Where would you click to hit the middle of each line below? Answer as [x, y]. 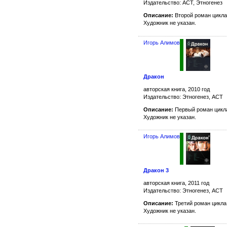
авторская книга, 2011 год [176, 183]
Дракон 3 [156, 170]
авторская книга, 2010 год [177, 89]
